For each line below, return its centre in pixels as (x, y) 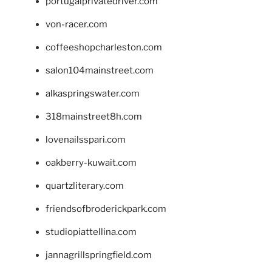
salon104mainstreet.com (100, 70)
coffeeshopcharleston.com (104, 47)
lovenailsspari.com (86, 139)
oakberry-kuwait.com (91, 162)
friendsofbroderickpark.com (106, 209)
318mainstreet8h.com (94, 116)
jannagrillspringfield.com (99, 255)
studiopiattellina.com (91, 232)
